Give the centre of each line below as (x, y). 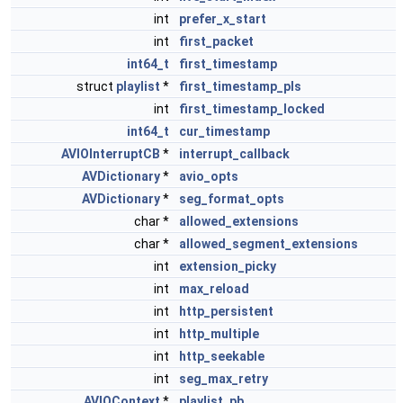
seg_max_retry (224, 379)
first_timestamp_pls (240, 86)
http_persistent (226, 311)
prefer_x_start (223, 19)
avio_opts (209, 176)
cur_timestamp (224, 131)
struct (96, 86)
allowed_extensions (239, 221)
